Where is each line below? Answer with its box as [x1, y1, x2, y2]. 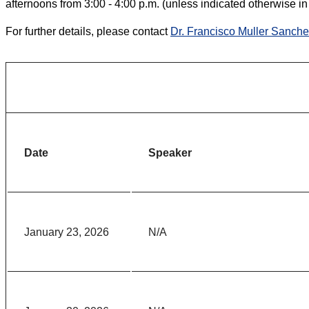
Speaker [148, 147, 192, 159]
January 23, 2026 [24, 226, 109, 239]
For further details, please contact [6, 26, 168, 38]
